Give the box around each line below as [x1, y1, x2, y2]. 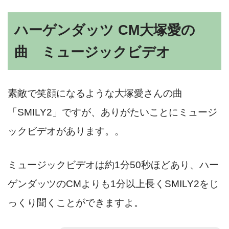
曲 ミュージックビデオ [14, 44, 171, 60]
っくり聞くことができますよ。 [8, 197, 144, 208]
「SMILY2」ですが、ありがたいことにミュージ [8, 107, 217, 118]
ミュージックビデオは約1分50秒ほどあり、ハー [8, 159, 219, 170]
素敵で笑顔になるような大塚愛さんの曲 [8, 88, 182, 99]
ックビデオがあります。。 [8, 126, 124, 137]
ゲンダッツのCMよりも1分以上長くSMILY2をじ [8, 178, 219, 189]
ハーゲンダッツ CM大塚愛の [14, 22, 196, 38]
